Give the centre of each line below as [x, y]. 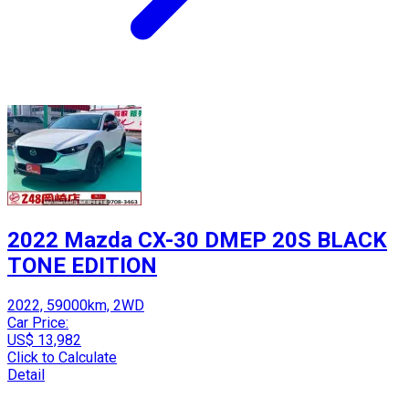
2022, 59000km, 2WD [76, 306]
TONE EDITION [82, 266]
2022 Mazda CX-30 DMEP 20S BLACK [197, 241]
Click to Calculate [62, 358]
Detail [26, 375]
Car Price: [38, 323]
